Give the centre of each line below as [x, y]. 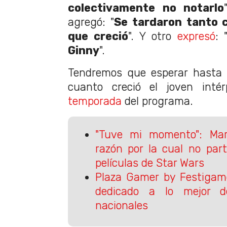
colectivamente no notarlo [146, 8]
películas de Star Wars [149, 163]
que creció [98, 36]
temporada [95, 101]
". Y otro [153, 36]
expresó [196, 36]
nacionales [121, 205]
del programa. [157, 101]
